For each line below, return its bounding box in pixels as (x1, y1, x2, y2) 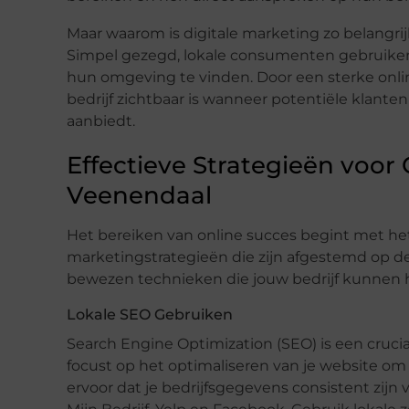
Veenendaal (67, 180, 212, 210)
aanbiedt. (67, 111, 135, 130)
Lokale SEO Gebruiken (67, 305, 233, 323)
